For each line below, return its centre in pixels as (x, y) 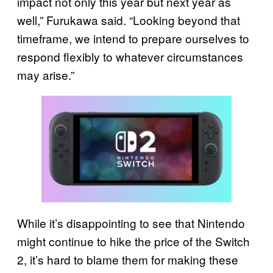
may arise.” (46, 74)
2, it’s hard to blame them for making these (128, 260)
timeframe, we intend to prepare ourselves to (133, 38)
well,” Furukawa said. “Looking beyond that (129, 19)
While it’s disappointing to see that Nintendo (131, 223)
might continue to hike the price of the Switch (133, 241)
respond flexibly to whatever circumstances (130, 56)
